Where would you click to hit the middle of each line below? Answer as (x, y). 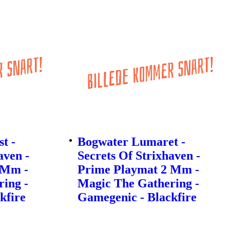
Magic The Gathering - (138, 184)
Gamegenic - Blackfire (137, 197)
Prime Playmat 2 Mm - (138, 170)
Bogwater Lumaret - (131, 142)
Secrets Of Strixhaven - (139, 156)
